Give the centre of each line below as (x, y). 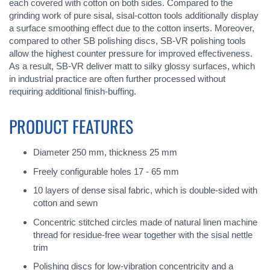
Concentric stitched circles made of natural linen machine (145, 222)
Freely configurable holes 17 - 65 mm (106, 171)
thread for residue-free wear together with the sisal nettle (143, 234)
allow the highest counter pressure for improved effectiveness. (131, 53)
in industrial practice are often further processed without (117, 79)
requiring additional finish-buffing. (73, 91)
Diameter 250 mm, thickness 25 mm (105, 152)
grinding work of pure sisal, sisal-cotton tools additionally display (134, 15)
